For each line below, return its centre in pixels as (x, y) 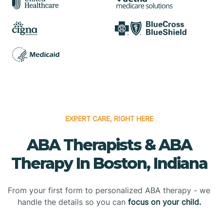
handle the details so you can (73, 202)
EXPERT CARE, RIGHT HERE (109, 118)
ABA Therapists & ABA (109, 145)
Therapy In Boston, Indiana (109, 163)
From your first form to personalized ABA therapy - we (109, 190)
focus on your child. (164, 202)
